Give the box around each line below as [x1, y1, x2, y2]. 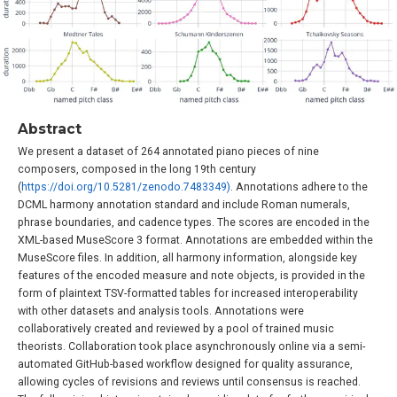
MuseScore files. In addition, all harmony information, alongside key [18, 252, 357, 265]
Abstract [18, 121, 82, 137]
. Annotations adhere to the [230, 181, 368, 194]
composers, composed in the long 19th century [18, 163, 256, 176]
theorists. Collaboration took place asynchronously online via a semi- [18, 340, 365, 354]
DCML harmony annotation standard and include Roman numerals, [18, 198, 350, 212]
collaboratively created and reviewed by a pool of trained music [18, 323, 334, 336]
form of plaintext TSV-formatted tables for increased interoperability [18, 287, 358, 300]
